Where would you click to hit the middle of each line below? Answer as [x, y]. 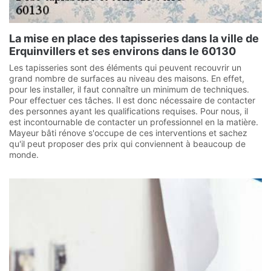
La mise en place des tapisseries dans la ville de [134, 38]
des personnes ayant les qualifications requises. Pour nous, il [129, 111]
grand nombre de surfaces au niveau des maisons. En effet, [127, 78]
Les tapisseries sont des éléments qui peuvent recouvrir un [125, 67]
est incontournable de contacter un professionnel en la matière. [134, 122]
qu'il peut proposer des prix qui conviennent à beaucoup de [127, 144]
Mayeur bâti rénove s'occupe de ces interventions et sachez [128, 133]
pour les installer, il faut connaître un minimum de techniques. [129, 89]
